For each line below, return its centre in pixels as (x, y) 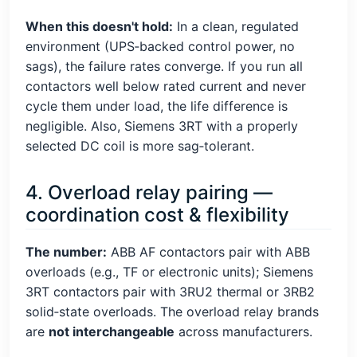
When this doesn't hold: (99, 26)
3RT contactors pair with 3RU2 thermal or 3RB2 (170, 291)
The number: (66, 251)
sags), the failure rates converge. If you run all (164, 66)
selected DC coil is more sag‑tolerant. (140, 145)
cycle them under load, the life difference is (157, 106)
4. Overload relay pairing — (149, 192)
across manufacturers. (243, 331)
